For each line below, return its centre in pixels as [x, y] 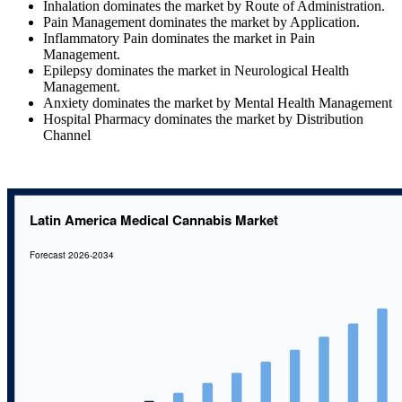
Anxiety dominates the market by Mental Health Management [218, 103]
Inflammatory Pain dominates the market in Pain [179, 39]
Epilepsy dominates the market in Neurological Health [196, 71]
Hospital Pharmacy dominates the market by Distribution [203, 119]
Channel [67, 135]
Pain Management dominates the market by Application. [201, 22]
